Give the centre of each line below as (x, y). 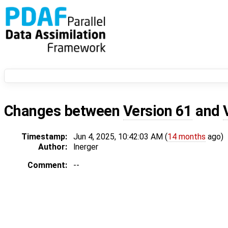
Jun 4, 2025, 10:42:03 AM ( (120, 137)
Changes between (64, 111)
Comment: (47, 165)
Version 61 (158, 111)
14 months (187, 137)
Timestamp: (44, 137)
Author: (53, 147)
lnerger (86, 147)
